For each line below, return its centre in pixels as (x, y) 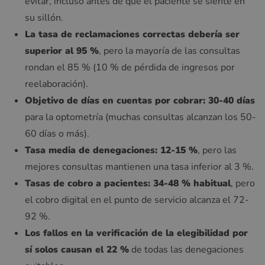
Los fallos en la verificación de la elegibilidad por (136, 233)
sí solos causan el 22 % (77, 249)
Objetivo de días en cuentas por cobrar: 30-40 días (140, 100)
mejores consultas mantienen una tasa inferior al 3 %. (139, 167)
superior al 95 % (62, 51)
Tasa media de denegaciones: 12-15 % (111, 150)
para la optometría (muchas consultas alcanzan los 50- (140, 117)
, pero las (217, 150)
